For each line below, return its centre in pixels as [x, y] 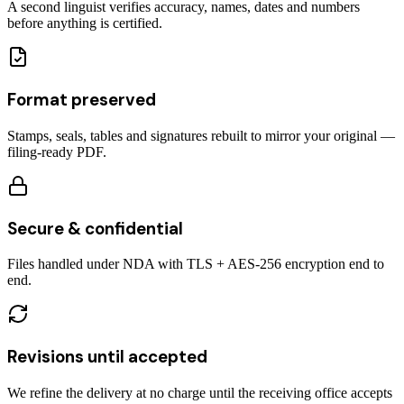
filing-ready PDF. [57, 151]
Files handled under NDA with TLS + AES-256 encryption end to [196, 264]
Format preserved [82, 100]
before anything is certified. [85, 23]
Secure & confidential [95, 228]
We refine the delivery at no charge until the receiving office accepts [200, 392]
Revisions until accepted [107, 356]
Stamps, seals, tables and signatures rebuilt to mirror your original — [201, 135]
